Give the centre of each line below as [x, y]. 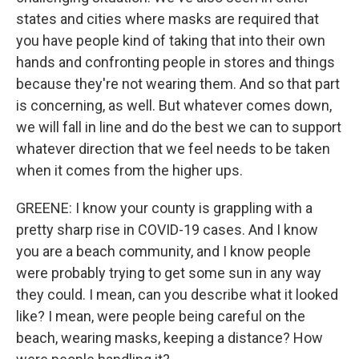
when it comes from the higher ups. [129, 170]
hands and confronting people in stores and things [175, 62]
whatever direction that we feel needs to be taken [173, 149]
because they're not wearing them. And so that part [178, 84]
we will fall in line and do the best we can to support [179, 127]
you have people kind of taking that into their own [171, 40]
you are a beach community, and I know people [163, 251]
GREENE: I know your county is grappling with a [164, 208]
